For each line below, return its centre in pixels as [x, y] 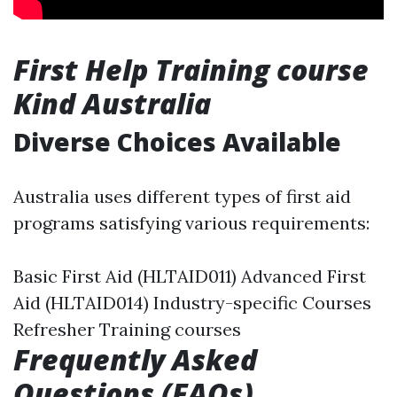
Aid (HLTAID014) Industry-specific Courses [192, 303]
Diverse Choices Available [177, 142]
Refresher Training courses [127, 329]
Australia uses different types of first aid [182, 196]
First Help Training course [191, 70]
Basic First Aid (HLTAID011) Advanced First [190, 276]
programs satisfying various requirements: [191, 223]
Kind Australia [112, 103]
